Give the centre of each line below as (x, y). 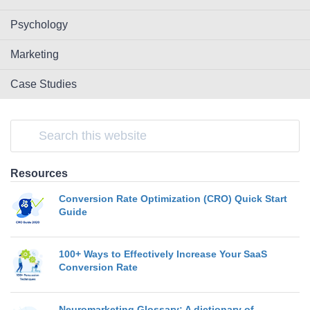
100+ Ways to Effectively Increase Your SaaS (163, 254)
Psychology (39, 25)
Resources (39, 173)
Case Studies (44, 84)
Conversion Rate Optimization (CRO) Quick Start (173, 199)
